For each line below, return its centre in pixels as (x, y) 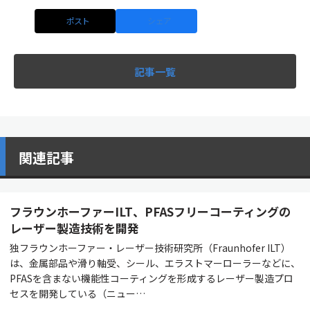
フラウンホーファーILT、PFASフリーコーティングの (150, 212)
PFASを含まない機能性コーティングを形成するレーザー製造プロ (152, 279)
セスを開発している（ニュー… (77, 294)
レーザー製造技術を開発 (74, 228)
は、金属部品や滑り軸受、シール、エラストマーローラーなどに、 (155, 263)
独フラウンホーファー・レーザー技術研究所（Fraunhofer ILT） (150, 248)
